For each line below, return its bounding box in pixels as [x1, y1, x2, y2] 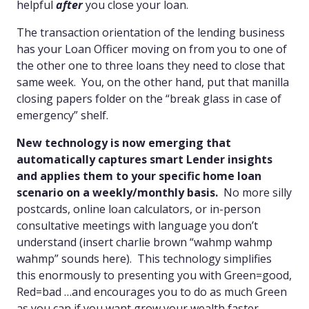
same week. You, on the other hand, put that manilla [17, 74, 289, 90]
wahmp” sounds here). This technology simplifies [17, 250, 272, 266]
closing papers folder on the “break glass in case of [17, 90, 281, 106]
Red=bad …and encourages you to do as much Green [17, 283, 287, 299]
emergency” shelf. [17, 107, 108, 123]
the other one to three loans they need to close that [17, 57, 285, 73]
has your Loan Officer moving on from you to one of [17, 41, 287, 57]
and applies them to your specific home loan [17, 168, 261, 183]
